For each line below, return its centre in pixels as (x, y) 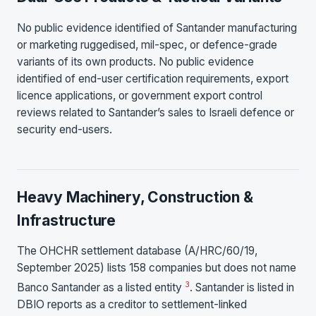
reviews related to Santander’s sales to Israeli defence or (156, 112)
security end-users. (65, 129)
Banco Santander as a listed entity (101, 288)
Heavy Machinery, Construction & (135, 197)
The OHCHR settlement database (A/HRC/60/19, (137, 251)
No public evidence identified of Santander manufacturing (157, 28)
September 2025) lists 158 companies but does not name (157, 268)
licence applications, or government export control (140, 95)
